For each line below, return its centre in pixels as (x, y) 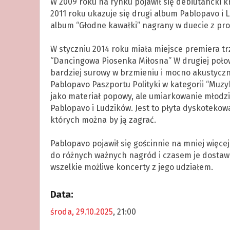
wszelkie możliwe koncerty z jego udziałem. (131, 167)
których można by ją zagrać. (103, 120)
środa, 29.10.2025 (81, 212)
